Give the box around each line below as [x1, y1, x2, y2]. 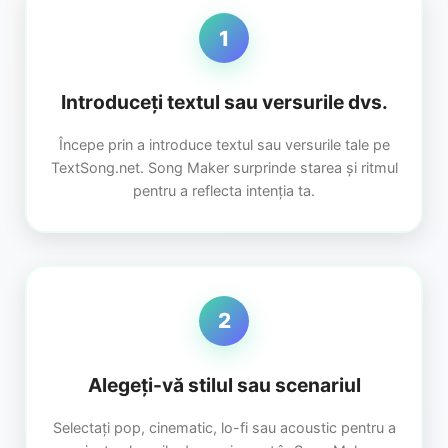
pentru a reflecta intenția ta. [133, 182, 315, 200]
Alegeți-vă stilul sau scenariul [87, 372, 361, 397]
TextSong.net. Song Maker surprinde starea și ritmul [50, 159, 398, 177]
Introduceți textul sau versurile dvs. [60, 90, 388, 115]
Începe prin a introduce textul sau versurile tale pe [58, 136, 390, 154]
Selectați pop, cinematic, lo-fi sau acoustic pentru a [52, 418, 396, 436]
